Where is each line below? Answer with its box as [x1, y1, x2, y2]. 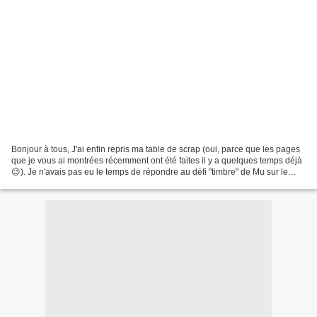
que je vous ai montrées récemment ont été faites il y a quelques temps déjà [11, 155, 302, 166]
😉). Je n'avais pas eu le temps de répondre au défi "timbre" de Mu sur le [11, 166, 288, 177]
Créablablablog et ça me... [11, 178, 113, 188]
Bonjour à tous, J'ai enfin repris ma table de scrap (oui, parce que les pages [11, 144, 300, 154]
